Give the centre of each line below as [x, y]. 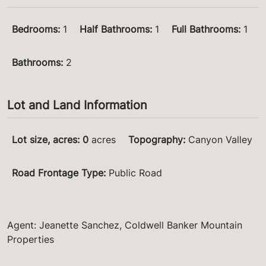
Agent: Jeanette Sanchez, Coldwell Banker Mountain [125, 225]
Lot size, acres [45, 140]
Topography [156, 140]
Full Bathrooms [205, 29]
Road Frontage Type [58, 173]
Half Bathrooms [115, 29]
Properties [31, 240]
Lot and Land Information [77, 105]
